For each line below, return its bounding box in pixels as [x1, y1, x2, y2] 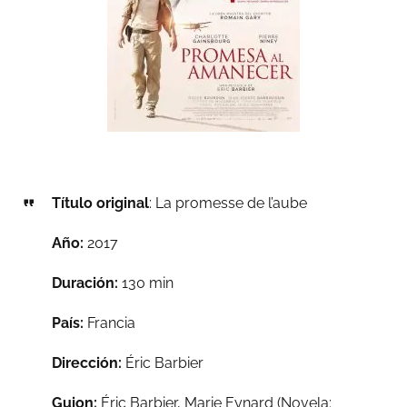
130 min [117, 274, 174, 292]
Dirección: [51, 354, 122, 372]
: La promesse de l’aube [148, 194, 307, 212]
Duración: [51, 274, 118, 292]
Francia [83, 314, 135, 332]
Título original [51, 194, 149, 212]
